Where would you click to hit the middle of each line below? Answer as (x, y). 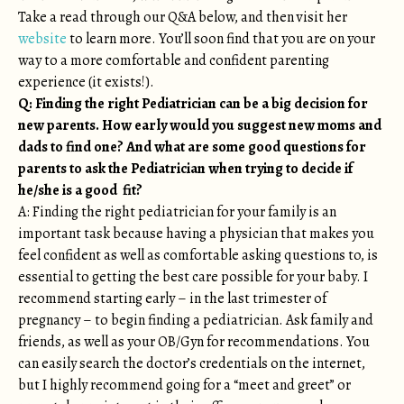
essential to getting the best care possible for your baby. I (193, 277)
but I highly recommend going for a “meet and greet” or (184, 385)
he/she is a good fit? (80, 190)
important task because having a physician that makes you (196, 234)
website (42, 39)
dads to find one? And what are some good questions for (192, 147)
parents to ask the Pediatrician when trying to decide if (185, 169)
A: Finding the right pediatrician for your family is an (177, 212)
